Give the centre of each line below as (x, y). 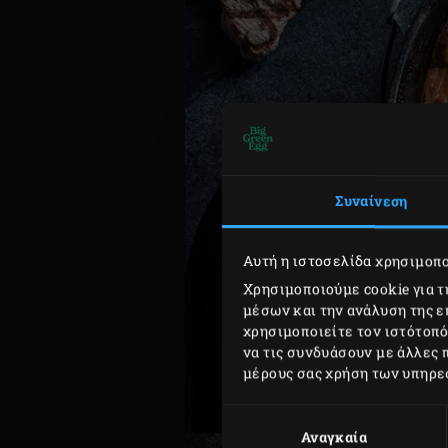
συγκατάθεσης (271, 436)
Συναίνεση (372, 201)
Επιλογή (249, 415)
